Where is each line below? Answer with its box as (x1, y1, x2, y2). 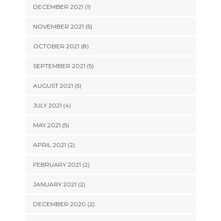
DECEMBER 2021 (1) (33, 3, 91, 10)
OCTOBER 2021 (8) (33, 42, 89, 50)
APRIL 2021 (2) (33, 141, 75, 148)
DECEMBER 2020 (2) (33, 200, 95, 208)
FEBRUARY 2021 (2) (33, 161, 90, 168)
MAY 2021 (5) (33, 121, 69, 129)
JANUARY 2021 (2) (33, 181, 85, 188)
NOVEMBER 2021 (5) (33, 23, 92, 30)
